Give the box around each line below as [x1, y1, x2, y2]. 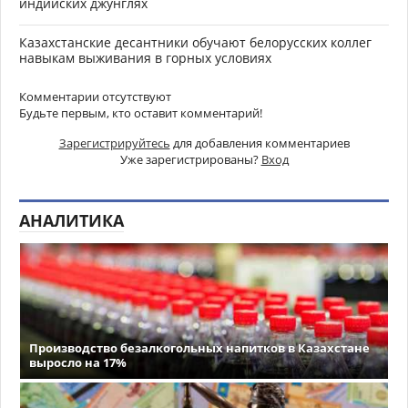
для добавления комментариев [169, 134, 350, 151]
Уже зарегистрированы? [119, 150, 261, 168]
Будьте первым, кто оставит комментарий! [19, 104, 262, 121]
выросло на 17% [29, 353, 127, 371]
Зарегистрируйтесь [58, 134, 170, 151]
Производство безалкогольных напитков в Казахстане [29, 339, 370, 356]
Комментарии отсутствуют [19, 87, 171, 105]
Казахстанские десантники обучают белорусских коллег [19, 33, 372, 51]
